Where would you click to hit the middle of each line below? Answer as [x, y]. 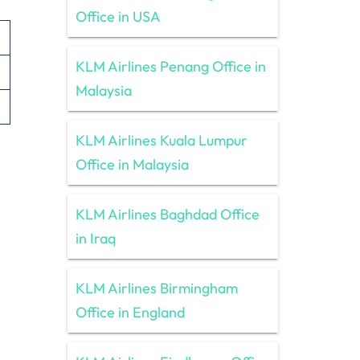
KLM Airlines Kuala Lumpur [161, 140]
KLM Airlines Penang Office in [170, 66]
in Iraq [96, 238]
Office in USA [118, 16]
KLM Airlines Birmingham [156, 288]
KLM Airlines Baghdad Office [167, 214]
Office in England [130, 312]
